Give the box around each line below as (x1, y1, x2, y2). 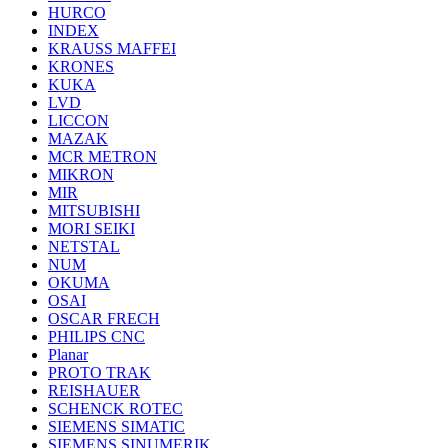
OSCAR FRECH (48, 310, 160, 328)
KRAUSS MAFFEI (48, 40, 176, 58)
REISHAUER (48, 382, 140, 400)
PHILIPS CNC (48, 328, 145, 346)
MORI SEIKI (48, 220, 135, 238)
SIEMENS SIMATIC (48, 418, 185, 436)
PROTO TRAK (48, 364, 151, 382)
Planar (48, 346, 88, 364)
